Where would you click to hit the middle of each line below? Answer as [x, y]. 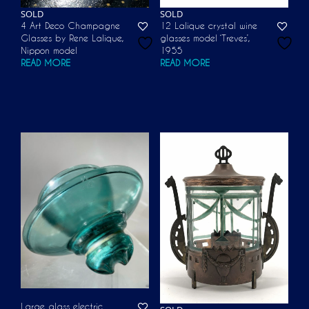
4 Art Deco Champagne [70, 26]
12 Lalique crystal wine [208, 26]
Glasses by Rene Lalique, [72, 38]
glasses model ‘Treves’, [205, 38]
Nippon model [49, 51]
